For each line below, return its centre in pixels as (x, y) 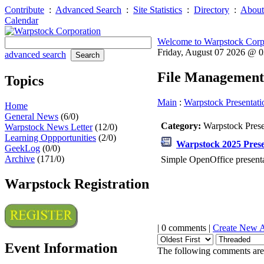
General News (32, 116)
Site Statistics (158, 10)
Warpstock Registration (77, 184)
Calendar (22, 20)
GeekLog (22, 148)
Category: (182, 126)
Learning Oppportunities (50, 137)
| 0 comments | (185, 227)
